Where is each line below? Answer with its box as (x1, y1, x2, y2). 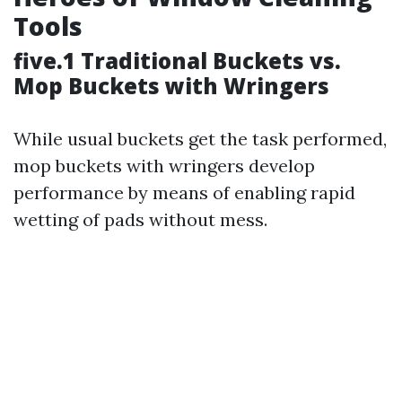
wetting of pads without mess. (13, 208, 267, 231)
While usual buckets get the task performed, (13, 127, 387, 150)
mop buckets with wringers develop (13, 154, 315, 177)
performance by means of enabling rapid (13, 181, 355, 204)
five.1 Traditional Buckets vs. (13, 46, 341, 75)
